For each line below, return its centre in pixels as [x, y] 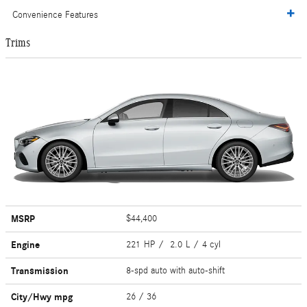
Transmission [40, 271]
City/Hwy [33, 297]
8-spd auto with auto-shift [177, 270]
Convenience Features [55, 15]
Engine [25, 245]
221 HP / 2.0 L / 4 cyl [175, 244]
